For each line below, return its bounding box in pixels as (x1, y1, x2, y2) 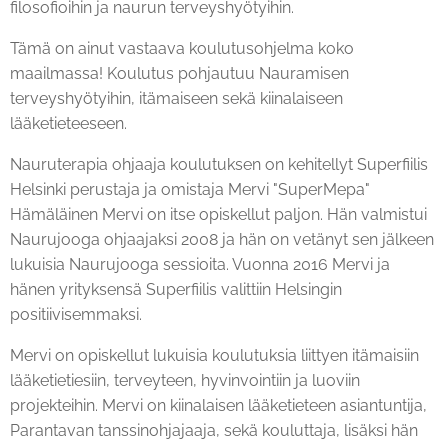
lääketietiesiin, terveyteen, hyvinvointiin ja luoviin (10, 371, 360, 391)
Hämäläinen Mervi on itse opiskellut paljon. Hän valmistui (10, 205, 427, 225)
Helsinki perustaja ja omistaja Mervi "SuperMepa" (10, 180, 370, 200)
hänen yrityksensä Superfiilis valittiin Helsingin (10, 280, 342, 300)
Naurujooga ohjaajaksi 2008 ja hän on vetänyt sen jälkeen (10, 230, 434, 250)
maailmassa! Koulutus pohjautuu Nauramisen (10, 64, 349, 84)
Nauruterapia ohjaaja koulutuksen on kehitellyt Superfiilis (10, 155, 428, 175)
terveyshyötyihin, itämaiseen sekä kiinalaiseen (10, 89, 343, 109)
